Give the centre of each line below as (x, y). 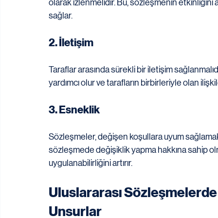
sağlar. (61, 16)
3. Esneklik (74, 110)
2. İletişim (71, 43)
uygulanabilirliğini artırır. (91, 163)
